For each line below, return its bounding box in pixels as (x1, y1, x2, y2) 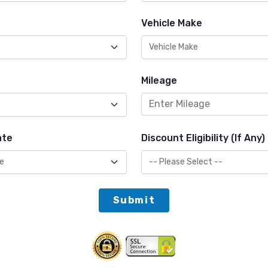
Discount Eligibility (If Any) (141, 132, 265, 144)
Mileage (141, 74, 177, 86)
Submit (112, 194, 156, 206)
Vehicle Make (141, 17, 202, 29)
